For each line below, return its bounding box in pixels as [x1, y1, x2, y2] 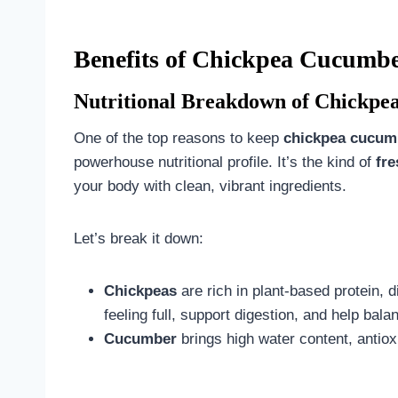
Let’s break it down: [74, 229, 203, 247]
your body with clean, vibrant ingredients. [74, 177, 346, 195]
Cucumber [104, 330, 177, 347]
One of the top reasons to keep [74, 129, 283, 147]
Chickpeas [104, 282, 177, 299]
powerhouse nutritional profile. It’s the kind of [74, 153, 376, 171]
